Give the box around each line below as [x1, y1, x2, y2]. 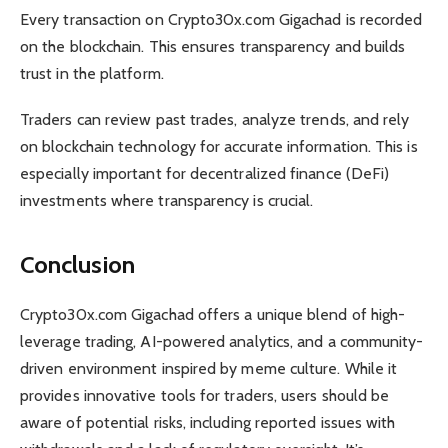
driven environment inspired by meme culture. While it [20, 358, 398, 378]
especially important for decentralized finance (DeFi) [20, 164, 390, 184]
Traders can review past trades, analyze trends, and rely [20, 110, 410, 130]
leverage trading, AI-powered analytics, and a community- [20, 331, 424, 351]
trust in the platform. [20, 64, 164, 84]
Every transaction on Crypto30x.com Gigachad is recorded [20, 10, 423, 30]
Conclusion [20, 249, 135, 279]
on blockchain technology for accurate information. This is [20, 137, 418, 157]
